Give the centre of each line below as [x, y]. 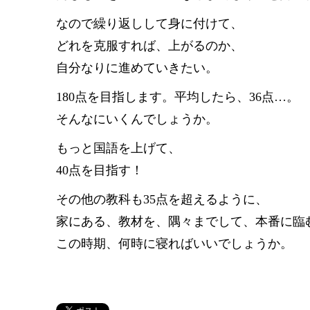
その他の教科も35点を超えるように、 [162, 199]
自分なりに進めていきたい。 [137, 68]
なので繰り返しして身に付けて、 [149, 24]
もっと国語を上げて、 [118, 148]
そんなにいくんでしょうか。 [137, 119]
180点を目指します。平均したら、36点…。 [177, 97]
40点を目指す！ [100, 170]
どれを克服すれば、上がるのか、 [149, 46]
